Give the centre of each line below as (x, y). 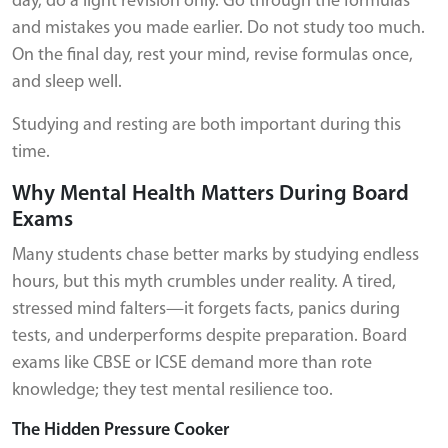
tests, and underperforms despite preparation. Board (209, 336)
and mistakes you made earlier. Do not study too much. (218, 28)
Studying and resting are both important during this (206, 125)
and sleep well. (67, 82)
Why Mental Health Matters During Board (210, 194)
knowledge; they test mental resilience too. (172, 390)
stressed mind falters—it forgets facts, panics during (206, 309)
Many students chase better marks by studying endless (215, 255)
